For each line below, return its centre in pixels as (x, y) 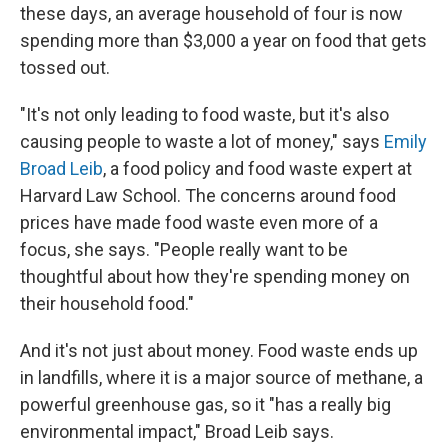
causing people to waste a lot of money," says (202, 141)
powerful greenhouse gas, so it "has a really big (205, 404)
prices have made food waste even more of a (199, 222)
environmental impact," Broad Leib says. (177, 431)
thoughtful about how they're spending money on (215, 276)
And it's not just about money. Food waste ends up (219, 350)
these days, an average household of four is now (211, 13)
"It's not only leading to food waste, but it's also (204, 114)
